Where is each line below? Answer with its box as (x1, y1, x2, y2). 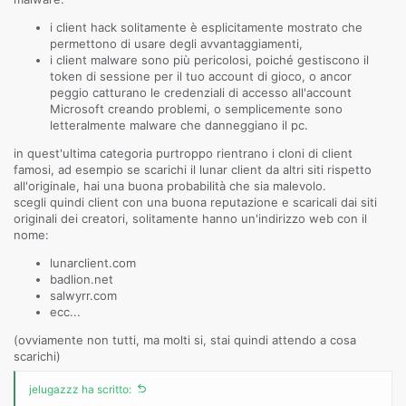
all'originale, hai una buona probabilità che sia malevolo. (14, 179, 326, 193)
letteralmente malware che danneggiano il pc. (50, 118, 308, 132)
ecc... (50, 304, 81, 319)
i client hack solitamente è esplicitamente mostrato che (50, 20, 362, 34)
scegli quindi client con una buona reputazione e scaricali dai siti (14, 195, 377, 209)
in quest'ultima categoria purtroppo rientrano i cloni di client (14, 146, 353, 160)
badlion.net (50, 272, 113, 286)
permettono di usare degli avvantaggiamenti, (50, 36, 303, 51)
